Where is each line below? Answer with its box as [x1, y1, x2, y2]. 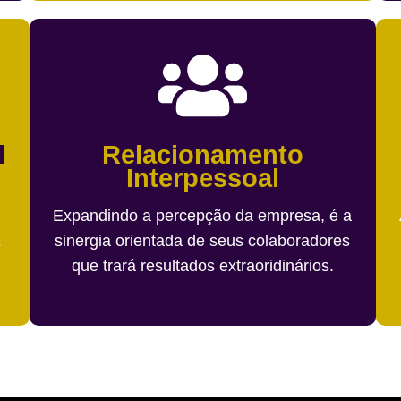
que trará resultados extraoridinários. [71, 256, 334, 275]
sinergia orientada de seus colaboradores [55, 231, 351, 250]
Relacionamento [101, 140, 303, 169]
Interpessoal [125, 163, 279, 192]
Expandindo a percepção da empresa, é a [53, 206, 353, 225]
